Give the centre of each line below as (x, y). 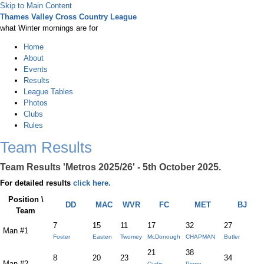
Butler (232, 237)
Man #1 (16, 231)
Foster (62, 237)
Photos (36, 103)
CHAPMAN (201, 237)
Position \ (26, 200)
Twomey (131, 237)
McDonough (164, 237)
